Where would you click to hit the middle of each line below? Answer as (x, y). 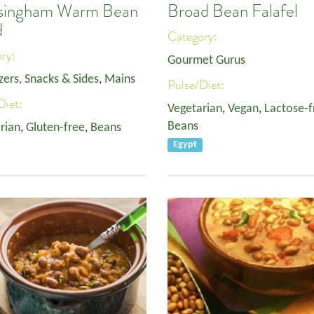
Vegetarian (195, 109)
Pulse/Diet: (197, 85)
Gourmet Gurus (206, 61)
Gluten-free (55, 128)
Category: (194, 36)
